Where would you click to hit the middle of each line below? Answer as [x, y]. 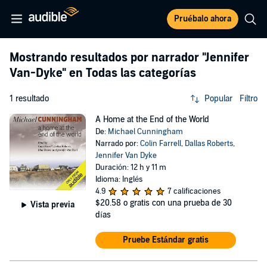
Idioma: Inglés [119, 179]
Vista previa [52, 204]
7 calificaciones [194, 191]
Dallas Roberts [209, 144]
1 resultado [29, 99]
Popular [218, 99]
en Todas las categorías [131, 73]
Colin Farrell [160, 144]
